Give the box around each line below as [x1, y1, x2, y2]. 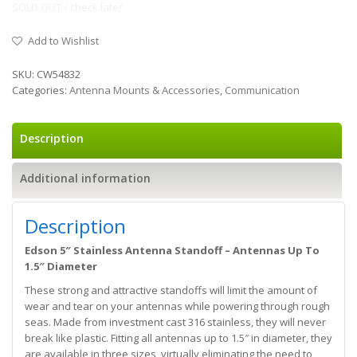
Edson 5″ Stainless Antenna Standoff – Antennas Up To [25, 243, 320, 257]
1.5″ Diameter [25, 259, 97, 273]
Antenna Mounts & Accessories [69, 83, 220, 97]
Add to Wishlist [28, 33, 99, 48]
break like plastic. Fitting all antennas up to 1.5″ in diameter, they [25, 331, 332, 345]
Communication [225, 83, 300, 97]
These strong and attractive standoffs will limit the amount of [25, 283, 317, 297]
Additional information [20, 171, 151, 186]
